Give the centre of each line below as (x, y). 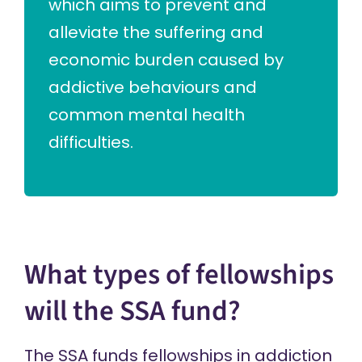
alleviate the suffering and (156, 32)
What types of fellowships (179, 275)
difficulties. (91, 142)
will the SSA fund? (132, 311)
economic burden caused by (166, 60)
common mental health (147, 115)
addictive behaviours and (153, 87)
